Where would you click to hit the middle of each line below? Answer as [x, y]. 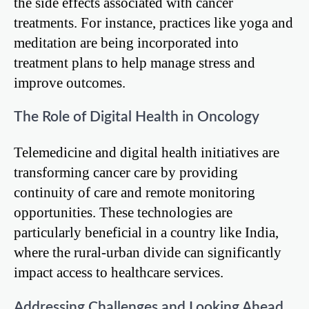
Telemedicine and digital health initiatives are [147, 152]
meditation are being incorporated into [126, 42]
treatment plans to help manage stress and [134, 62]
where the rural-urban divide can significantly [148, 252]
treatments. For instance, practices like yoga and [153, 22]
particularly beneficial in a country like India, [146, 232]
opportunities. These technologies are [123, 212]
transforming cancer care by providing [126, 172]
